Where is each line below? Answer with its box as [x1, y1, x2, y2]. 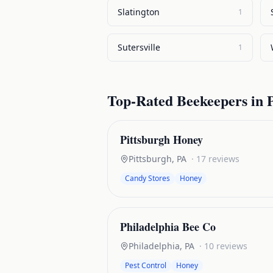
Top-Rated [107, 90, 177, 111]
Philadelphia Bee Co [120, 219, 216, 235]
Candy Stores [125, 173, 170, 183]
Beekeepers [177, 90, 247, 111]
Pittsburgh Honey [120, 132, 203, 147]
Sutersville [118, 41, 160, 53]
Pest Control [125, 260, 166, 271]
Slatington [118, 6, 160, 18]
